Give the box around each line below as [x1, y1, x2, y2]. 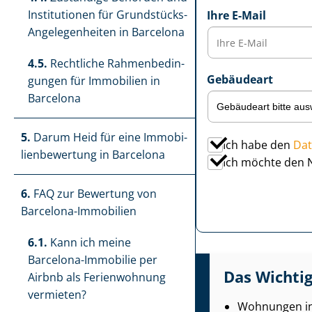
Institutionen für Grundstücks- [28, 7, 187, 22]
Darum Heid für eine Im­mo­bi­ [31, 130, 187, 145]
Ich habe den [222, 137, 293, 153]
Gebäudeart [206, 72, 273, 87]
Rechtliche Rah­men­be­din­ [47, 56, 185, 71]
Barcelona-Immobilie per [28, 252, 157, 267]
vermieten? [28, 287, 86, 302]
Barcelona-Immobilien [21, 203, 136, 219]
